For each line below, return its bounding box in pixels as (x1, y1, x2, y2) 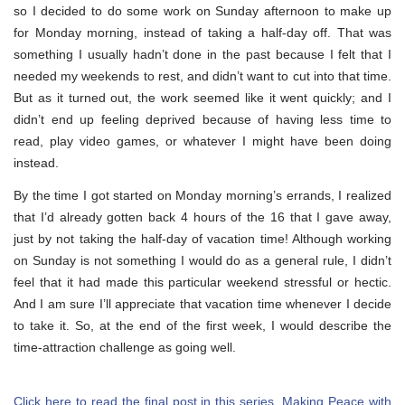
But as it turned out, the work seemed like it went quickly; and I (14, 89, 391, 105)
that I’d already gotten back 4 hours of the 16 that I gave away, (14, 209, 391, 224)
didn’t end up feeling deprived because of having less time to (14, 111, 391, 127)
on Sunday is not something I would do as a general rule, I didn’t (14, 252, 391, 268)
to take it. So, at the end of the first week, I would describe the (14, 317, 391, 333)
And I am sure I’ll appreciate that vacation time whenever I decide (14, 296, 391, 311)
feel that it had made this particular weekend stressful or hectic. (14, 274, 391, 289)
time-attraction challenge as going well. (14, 339, 236, 354)
